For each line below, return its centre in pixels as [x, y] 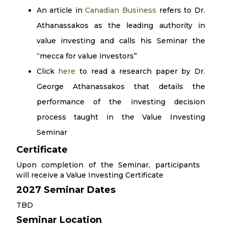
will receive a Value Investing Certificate [90, 175]
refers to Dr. [181, 10]
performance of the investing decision [121, 102]
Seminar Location [59, 220]
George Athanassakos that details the [121, 87]
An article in [61, 10]
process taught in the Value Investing [121, 117]
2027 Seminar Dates [66, 190]
